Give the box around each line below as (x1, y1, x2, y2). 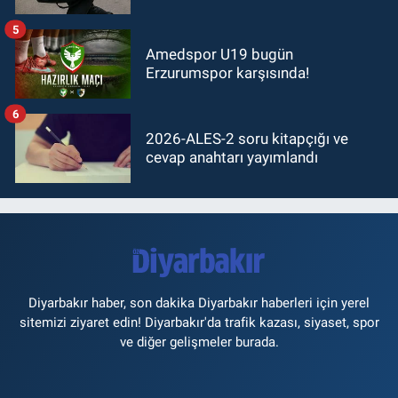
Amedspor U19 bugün (146, 44, 293, 63)
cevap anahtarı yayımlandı (146, 147, 318, 166)
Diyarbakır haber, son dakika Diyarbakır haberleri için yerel (28, 295, 370, 311)
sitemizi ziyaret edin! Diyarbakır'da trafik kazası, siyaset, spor (19, 314, 379, 330)
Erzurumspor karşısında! (146, 63, 309, 82)
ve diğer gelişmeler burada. (119, 334, 279, 350)
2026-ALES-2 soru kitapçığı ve (146, 129, 348, 147)
